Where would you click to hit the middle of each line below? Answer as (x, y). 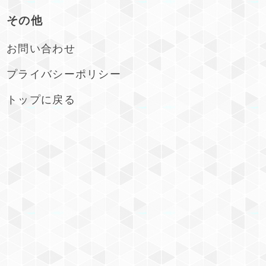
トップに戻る (41, 99)
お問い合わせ (41, 48)
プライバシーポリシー (64, 74)
